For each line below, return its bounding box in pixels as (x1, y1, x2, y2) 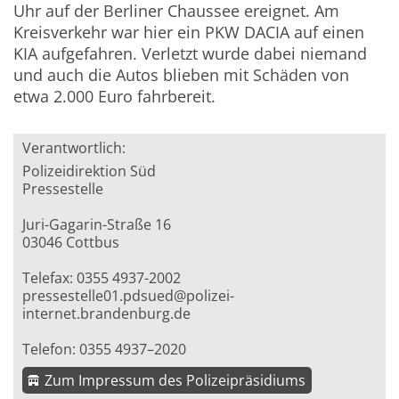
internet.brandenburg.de (22, 304, 191, 324)
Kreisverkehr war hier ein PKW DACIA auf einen (13, 21, 365, 44)
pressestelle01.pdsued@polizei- (22, 286, 235, 306)
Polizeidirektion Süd (22, 161, 157, 182)
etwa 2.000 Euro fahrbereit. (13, 85, 216, 108)
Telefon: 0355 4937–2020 (22, 339, 187, 360)
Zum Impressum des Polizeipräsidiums (45, 370, 306, 391)
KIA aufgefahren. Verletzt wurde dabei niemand (13, 43, 368, 65)
